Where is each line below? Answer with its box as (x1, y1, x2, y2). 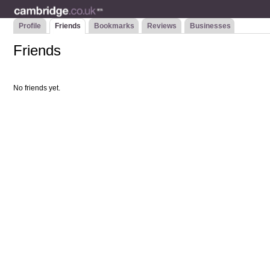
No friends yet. (13, 84, 61, 92)
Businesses (190, 22, 231, 30)
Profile (19, 22, 42, 30)
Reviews (147, 22, 177, 30)
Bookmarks (94, 22, 135, 30)
